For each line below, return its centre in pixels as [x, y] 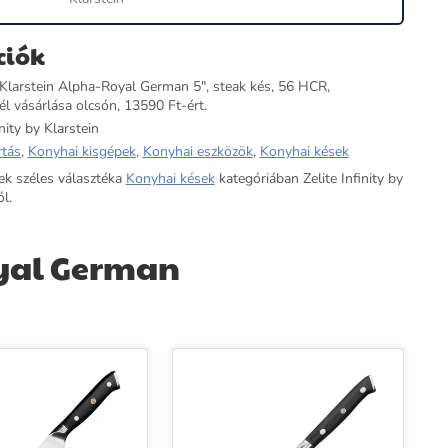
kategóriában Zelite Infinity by [308, 179]
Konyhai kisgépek [81, 152]
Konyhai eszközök [197, 152]
